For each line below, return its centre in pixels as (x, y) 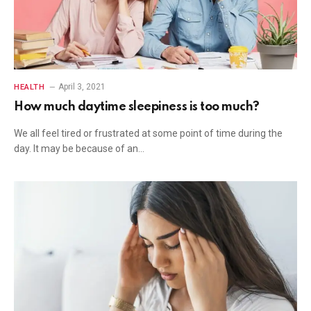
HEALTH (30, 87)
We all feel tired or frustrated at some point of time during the (148, 133)
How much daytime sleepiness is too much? (137, 107)
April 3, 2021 (82, 87)
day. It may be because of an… (79, 149)
